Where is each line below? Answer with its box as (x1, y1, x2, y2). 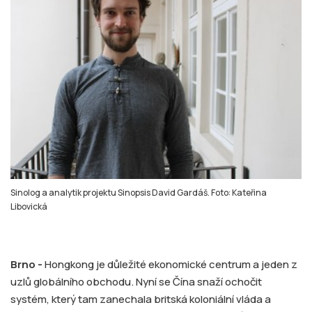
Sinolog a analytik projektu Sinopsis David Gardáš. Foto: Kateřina (10, 187, 267, 199)
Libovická (10, 201, 47, 213)
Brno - (10, 257, 45, 272)
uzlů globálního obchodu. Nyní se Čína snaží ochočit (10, 274, 262, 290)
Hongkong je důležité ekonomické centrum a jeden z (45, 257, 297, 272)
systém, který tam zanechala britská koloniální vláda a (10, 292, 271, 307)
